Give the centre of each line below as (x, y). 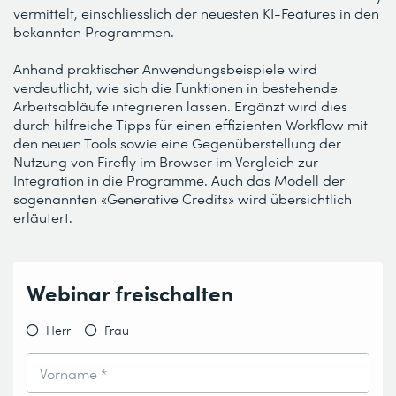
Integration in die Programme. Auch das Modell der (179, 179)
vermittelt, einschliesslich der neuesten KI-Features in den (196, 12)
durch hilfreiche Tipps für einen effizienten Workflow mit (190, 124)
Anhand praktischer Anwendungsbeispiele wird (165, 68)
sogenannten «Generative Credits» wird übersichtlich (183, 198)
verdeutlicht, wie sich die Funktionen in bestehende (175, 87)
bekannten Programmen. (94, 31)
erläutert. (43, 217)
